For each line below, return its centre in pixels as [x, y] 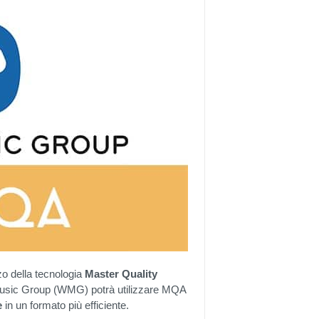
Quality [140, 274]
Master [102, 274]
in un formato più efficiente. [66, 305]
